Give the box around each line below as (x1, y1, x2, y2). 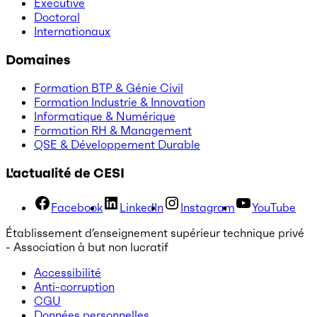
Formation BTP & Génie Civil (34, 81, 183, 96)
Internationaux (34, 23, 110, 38)
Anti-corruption (34, 279, 115, 294)
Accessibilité (34, 265, 101, 279)
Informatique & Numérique (34, 109, 175, 124)
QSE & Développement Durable (34, 137, 200, 152)
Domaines (6, 51, 70, 68)
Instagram (180, 200, 235, 214)
